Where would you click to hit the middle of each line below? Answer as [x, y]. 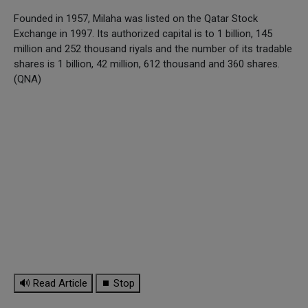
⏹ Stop [118, 283]
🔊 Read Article [53, 283]
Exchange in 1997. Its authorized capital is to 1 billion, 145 [143, 33]
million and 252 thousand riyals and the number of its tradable [153, 48]
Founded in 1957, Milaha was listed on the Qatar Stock [136, 18]
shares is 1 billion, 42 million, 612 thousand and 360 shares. [147, 64]
